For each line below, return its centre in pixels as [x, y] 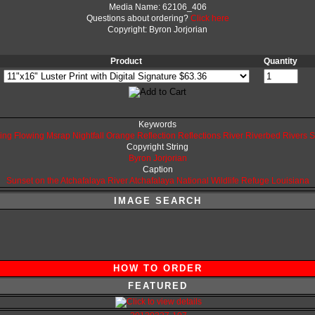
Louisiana [290, 181]
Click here [210, 18]
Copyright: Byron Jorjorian [157, 30]
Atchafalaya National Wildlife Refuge [199, 181]
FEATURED [157, 286]
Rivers [295, 136]
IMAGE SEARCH [157, 201]
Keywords [157, 124]
